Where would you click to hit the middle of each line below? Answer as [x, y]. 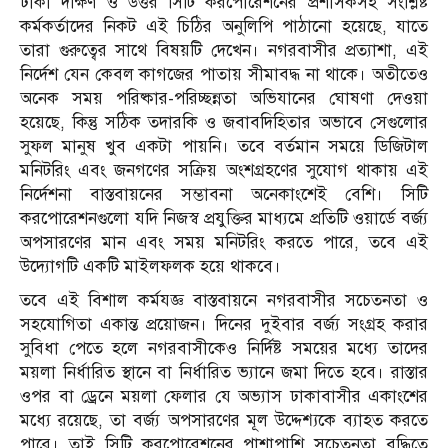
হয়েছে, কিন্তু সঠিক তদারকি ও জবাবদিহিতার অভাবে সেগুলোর [224, 123]
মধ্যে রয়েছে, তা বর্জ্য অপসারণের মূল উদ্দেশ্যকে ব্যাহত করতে [224, 421]
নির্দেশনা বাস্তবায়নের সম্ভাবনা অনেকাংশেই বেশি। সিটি [224, 195]
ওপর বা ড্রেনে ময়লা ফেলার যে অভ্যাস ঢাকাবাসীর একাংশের [224, 397]
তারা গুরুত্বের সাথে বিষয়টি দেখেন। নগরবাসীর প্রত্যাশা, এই [224, 51]
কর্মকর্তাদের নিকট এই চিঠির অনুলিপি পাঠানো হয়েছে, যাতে [224, 27]
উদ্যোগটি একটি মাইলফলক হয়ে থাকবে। [150, 267]
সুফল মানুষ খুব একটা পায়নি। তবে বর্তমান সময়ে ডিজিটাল [224, 147]
